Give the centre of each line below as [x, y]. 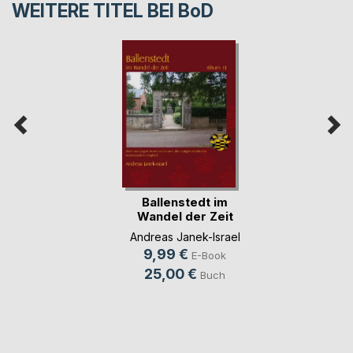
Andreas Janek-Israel [185, 237]
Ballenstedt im [185, 202]
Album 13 [185, 230]
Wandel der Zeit [185, 216]
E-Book [209, 256]
